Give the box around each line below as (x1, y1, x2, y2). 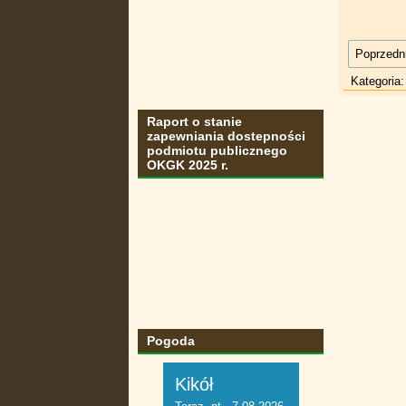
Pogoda (147, 333, 195, 348)
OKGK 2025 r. (147, 158, 228, 172)
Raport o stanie (147, 114, 242, 129)
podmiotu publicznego (147, 143, 287, 158)
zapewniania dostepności (147, 129, 305, 143)
